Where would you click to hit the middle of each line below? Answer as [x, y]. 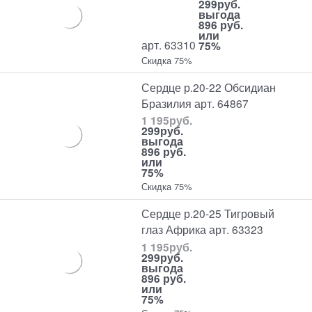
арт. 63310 [169, 45]
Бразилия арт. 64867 [195, 103]
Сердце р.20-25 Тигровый [208, 213]
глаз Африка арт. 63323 [203, 229]
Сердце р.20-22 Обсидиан [209, 87]
